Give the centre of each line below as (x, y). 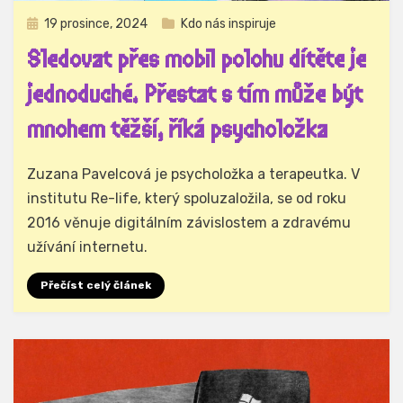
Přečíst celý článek (96, 286)
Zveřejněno (59, 23)
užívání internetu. (87, 247)
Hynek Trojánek (124, 167)
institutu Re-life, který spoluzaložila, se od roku (187, 199)
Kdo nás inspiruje (228, 24)
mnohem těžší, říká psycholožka (177, 131)
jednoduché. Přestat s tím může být (195, 96)
